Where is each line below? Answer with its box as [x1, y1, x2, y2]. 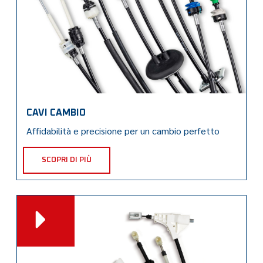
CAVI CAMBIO [26, 107, 86, 117]
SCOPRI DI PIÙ [42, 156, 92, 164]
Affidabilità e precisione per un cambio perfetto [26, 124, 220, 137]
